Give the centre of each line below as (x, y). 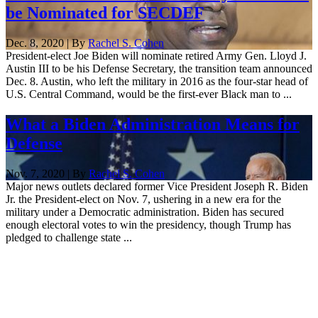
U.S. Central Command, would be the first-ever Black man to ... (149, 94)
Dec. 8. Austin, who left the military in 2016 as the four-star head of (157, 81)
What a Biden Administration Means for (153, 124)
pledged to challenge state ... (69, 237)
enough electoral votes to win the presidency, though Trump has (148, 224)
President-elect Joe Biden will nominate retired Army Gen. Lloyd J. (156, 55)
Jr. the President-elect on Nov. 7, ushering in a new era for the (143, 199)
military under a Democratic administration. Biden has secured (145, 212)
